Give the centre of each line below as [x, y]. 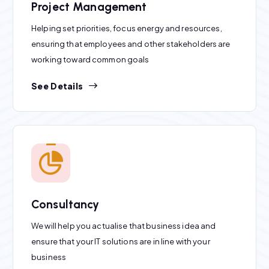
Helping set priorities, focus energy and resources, [127, 29]
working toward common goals [90, 60]
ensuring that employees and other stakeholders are [131, 44]
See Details [57, 86]
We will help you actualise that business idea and [124, 225]
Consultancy [65, 204]
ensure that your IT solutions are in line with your [121, 241]
